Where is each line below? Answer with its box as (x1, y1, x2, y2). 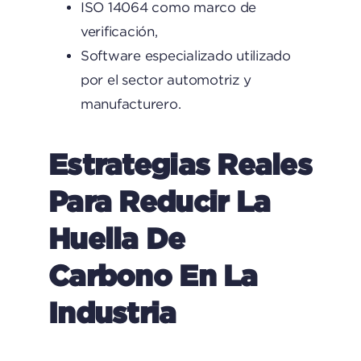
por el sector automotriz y (80, 73, 251, 87)
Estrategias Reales (48, 147, 313, 180)
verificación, (80, 24, 158, 39)
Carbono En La (48, 259, 258, 291)
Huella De (48, 222, 185, 254)
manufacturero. (80, 97, 181, 111)
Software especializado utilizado (80, 48, 291, 63)
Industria (48, 296, 176, 328)
